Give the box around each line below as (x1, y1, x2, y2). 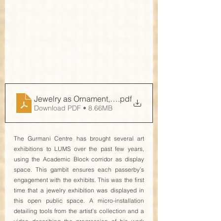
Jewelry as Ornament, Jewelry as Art (34, 94, 161, 104)
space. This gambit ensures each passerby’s (14, 166, 144, 174)
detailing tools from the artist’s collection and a (14, 207, 144, 215)
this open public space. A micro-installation (14, 197, 144, 205)
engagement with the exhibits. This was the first (14, 176, 144, 184)
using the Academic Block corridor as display (14, 155, 144, 163)
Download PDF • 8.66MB (34, 104, 112, 113)
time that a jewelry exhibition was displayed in (14, 186, 144, 194)
